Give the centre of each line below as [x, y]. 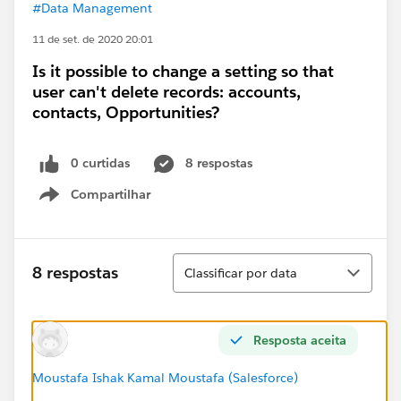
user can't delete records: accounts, [166, 92]
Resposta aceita [300, 340]
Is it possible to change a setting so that [183, 71]
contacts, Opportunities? [126, 112]
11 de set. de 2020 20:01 [93, 39]
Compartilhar [111, 194]
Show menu [115, 204]
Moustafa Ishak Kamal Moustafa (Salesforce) [165, 377]
